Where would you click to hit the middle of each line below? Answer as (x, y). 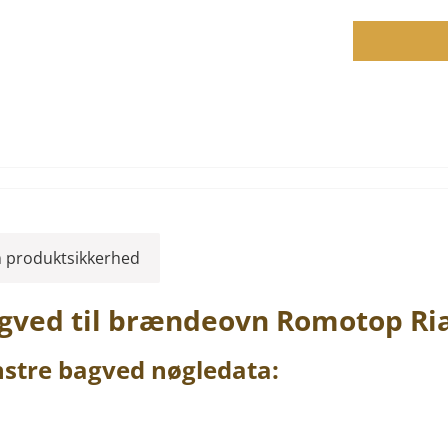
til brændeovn (170, 320)
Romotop (339, 320)
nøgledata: (212, 369)
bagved (101, 369)
